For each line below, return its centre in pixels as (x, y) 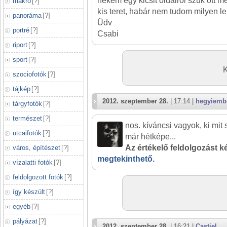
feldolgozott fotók (38, 177)
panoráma (27, 15)
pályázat (25, 221)
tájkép (22, 89)
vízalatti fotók (33, 162)
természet (27, 118)
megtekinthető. (126, 159)
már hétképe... (150, 137)
